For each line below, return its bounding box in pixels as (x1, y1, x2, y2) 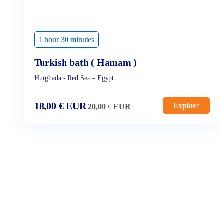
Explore (173, 101, 199, 109)
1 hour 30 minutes (39, 35, 94, 44)
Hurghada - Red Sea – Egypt (34, 74, 114, 82)
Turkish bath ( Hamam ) (34, 57, 137, 67)
